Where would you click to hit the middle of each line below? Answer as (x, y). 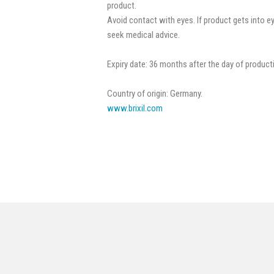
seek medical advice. (143, 35)
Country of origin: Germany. (155, 93)
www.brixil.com (135, 108)
